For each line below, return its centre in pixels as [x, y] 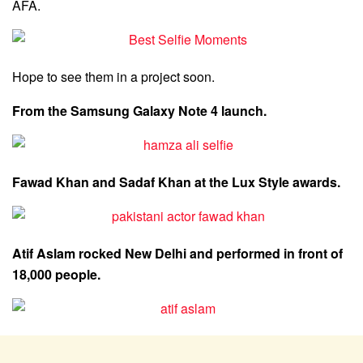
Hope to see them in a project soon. [113, 77]
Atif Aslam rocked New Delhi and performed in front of [177, 254]
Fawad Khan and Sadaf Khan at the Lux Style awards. [176, 182]
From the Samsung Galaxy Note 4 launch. [139, 111]
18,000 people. [56, 275]
